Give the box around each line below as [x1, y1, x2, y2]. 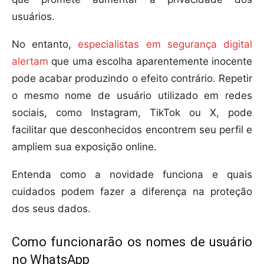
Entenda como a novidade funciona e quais [12, 169, 252, 181]
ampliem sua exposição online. [12, 141, 157, 153]
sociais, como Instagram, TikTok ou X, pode [12, 107, 252, 119]
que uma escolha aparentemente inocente [48, 55, 252, 68]
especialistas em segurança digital [78, 38, 253, 51]
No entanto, [12, 38, 78, 51]
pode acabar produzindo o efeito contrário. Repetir [12, 72, 252, 85]
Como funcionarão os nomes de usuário [12, 235, 252, 250]
